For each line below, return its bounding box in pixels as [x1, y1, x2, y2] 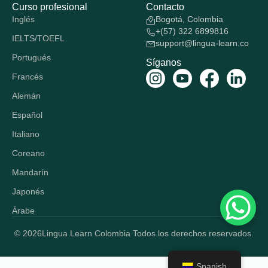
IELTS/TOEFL [12, 33, 65, 43]
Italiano [12, 129, 39, 139]
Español [12, 110, 42, 120]
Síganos [146, 57, 181, 68]
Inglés [12, 14, 35, 24]
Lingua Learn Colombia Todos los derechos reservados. [42, 229, 254, 238]
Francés [12, 72, 43, 81]
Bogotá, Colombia [156, 14, 223, 24]
